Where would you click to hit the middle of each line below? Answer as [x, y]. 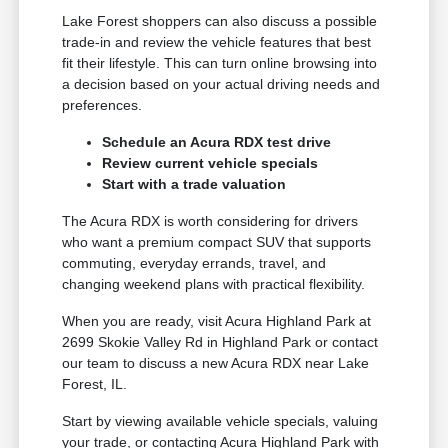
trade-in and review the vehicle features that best [217, 42]
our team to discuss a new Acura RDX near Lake [216, 363]
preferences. [102, 105]
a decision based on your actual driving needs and [221, 84]
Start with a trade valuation [194, 184]
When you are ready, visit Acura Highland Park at [217, 321]
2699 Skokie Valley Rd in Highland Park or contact [220, 342]
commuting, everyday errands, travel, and [194, 263]
